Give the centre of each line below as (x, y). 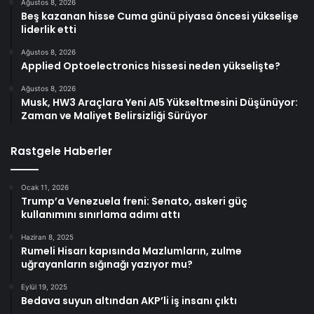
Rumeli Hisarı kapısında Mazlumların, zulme (131, 251)
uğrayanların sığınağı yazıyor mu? (107, 264)
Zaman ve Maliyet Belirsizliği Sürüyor (114, 115)
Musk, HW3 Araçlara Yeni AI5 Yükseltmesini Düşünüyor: (159, 102)
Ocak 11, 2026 (45, 187)
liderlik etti (49, 29)
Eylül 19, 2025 (44, 286)
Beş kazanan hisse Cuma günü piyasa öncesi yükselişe (160, 16)
